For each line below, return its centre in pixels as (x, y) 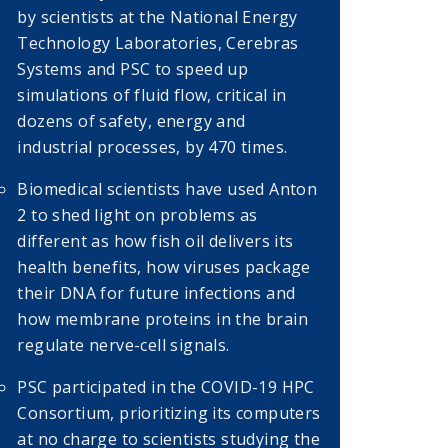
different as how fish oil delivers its (155, 241)
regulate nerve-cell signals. (123, 345)
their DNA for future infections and (156, 293)
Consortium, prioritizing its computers (169, 413)
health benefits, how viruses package (164, 267)
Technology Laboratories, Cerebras (158, 43)
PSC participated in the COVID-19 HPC (166, 387)
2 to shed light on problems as (137, 215)
